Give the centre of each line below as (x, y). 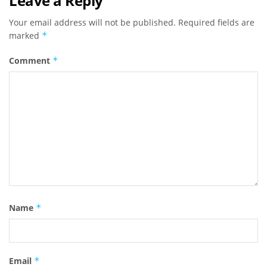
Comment (31, 61)
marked (25, 36)
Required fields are (216, 23)
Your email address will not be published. (92, 23)
